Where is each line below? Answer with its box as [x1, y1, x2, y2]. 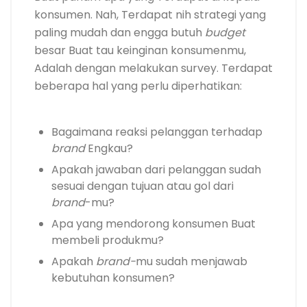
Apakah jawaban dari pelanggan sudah [51, 162, 261, 178]
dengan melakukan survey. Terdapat [75, 60, 273, 77]
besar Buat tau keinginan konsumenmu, [34, 42, 246, 59]
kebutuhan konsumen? [51, 270, 175, 286]
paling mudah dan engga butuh [34, 25, 205, 41]
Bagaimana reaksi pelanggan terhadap [51, 124, 262, 140]
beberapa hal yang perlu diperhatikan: [34, 78, 242, 95]
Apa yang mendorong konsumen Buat [51, 216, 256, 232]
